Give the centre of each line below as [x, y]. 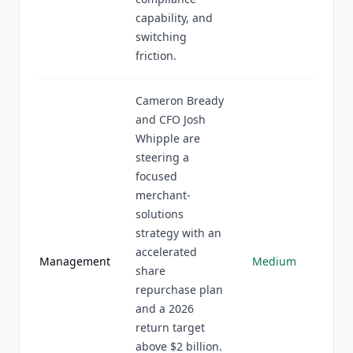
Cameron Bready [180, 100]
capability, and [174, 18]
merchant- [163, 195]
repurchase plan [179, 290]
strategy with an [178, 233]
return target [170, 327]
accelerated [166, 252]
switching [161, 37]
